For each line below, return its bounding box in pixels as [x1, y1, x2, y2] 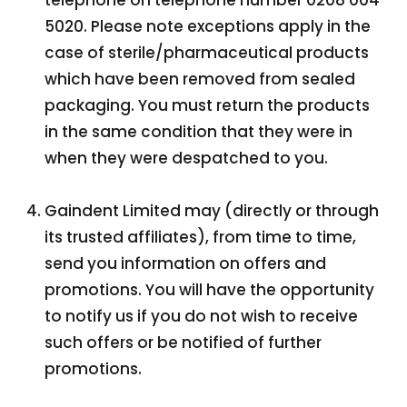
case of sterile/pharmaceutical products [45, 42, 370, 64]
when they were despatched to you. [45, 147, 333, 169]
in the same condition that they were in [45, 121, 353, 143]
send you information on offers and [45, 253, 327, 274]
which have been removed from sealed [45, 68, 356, 90]
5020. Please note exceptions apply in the [45, 15, 372, 37]
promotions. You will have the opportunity [45, 279, 375, 301]
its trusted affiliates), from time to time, [45, 226, 357, 248]
